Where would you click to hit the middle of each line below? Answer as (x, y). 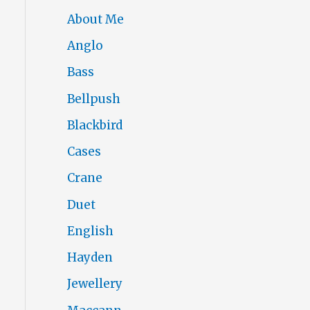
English (90, 231)
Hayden (90, 258)
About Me (95, 19)
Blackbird (94, 125)
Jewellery (94, 284)
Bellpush (93, 99)
